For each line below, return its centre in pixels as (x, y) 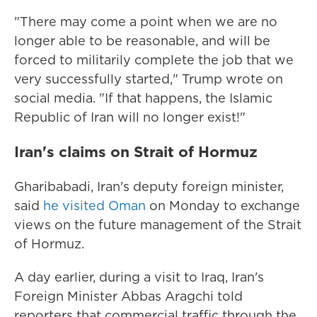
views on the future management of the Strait (158, 225)
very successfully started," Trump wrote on (149, 79)
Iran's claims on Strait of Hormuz (136, 151)
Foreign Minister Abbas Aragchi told (128, 296)
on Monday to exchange (223, 206)
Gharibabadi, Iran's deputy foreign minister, (149, 186)
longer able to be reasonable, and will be (142, 41)
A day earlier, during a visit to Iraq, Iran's (139, 277)
